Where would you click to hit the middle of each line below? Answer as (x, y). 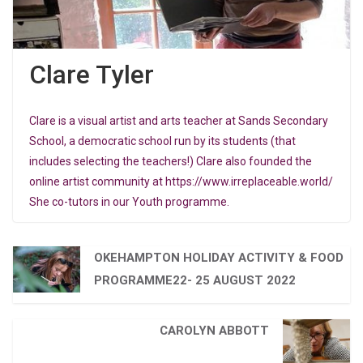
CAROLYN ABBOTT (215, 330)
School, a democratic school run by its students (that (162, 141)
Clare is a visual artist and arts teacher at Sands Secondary (179, 120)
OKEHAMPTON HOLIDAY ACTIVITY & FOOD (218, 257)
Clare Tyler (92, 74)
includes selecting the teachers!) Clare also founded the (171, 161)
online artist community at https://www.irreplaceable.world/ (181, 181)
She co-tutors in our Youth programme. (129, 201)
